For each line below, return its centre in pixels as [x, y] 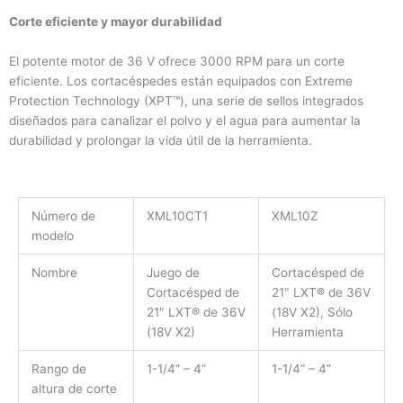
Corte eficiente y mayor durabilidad [117, 22]
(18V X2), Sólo [312, 313]
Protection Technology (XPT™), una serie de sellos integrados [186, 101]
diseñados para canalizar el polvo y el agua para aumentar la [185, 121]
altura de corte [76, 389]
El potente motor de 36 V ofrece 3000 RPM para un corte [177, 62]
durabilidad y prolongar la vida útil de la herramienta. [161, 141]
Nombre [54, 273]
